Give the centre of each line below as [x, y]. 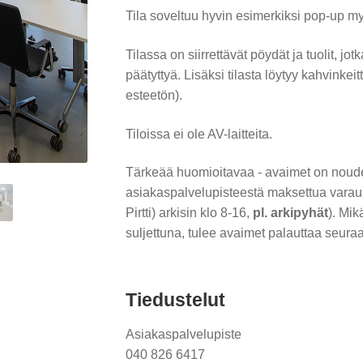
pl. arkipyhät [288, 213]
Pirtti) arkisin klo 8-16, [187, 213]
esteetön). [154, 96]
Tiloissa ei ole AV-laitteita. [199, 134]
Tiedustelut [175, 300]
